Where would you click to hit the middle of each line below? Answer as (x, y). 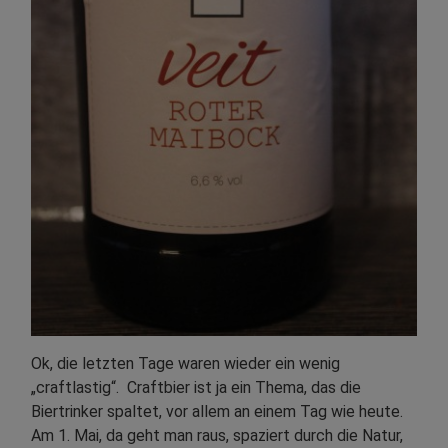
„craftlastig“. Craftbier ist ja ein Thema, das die (196, 387)
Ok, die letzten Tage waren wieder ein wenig (185, 363)
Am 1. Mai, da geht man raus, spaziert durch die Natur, (217, 435)
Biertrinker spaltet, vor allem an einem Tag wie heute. (217, 411)
